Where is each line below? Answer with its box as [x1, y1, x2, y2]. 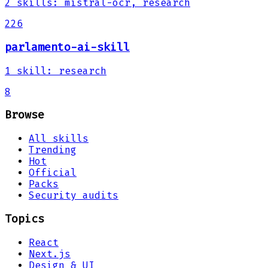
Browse [5, 108, 44, 122]
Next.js [29, 248, 71, 260]
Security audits [29, 190, 118, 202]
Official [29, 167, 77, 179]
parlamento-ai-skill [5, 41, 130, 54]
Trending [29, 144, 77, 156]
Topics [5, 212, 44, 226]
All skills [29, 133, 89, 145]
